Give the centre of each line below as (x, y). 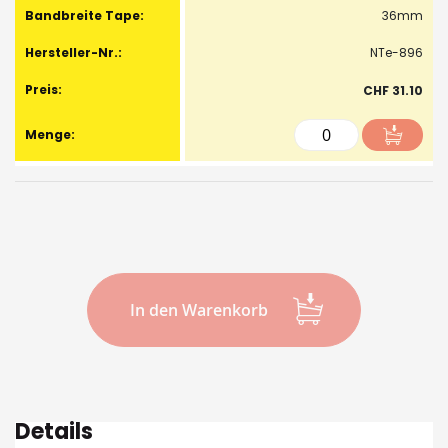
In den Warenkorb (199, 310)
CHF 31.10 (393, 91)
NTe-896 (396, 52)
